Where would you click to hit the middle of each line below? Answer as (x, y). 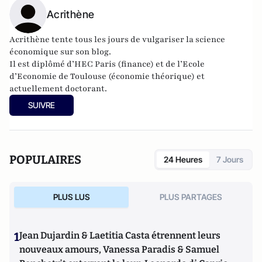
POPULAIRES (45, 159)
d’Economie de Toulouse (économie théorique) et (107, 76)
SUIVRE (42, 105)
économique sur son (50, 51)
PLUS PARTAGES (191, 196)
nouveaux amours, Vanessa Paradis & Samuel (119, 249)
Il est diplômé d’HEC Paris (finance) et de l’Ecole (107, 64)
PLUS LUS (71, 196)
